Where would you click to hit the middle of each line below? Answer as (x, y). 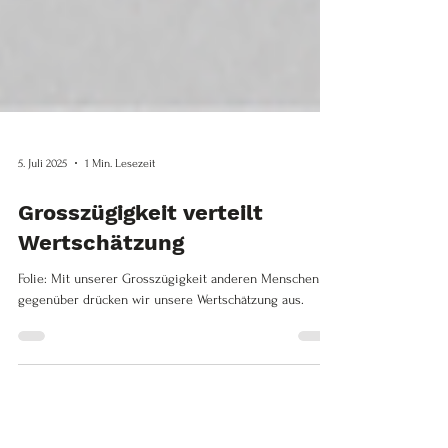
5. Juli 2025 (42, 203)
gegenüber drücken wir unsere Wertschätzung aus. (161, 339)
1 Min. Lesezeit (120, 203)
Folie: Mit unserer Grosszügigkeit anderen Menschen (168, 318)
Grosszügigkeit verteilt (140, 252)
